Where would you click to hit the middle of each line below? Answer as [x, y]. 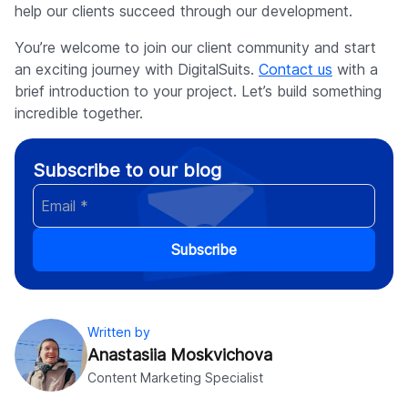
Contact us [296, 70]
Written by [119, 332]
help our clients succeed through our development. [184, 11]
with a [355, 70]
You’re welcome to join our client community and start [195, 48]
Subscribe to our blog [127, 171]
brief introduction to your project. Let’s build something [198, 92]
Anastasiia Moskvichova [180, 355]
